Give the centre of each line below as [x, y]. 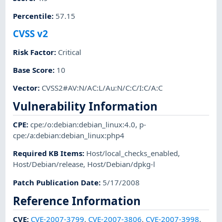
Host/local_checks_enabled [132, 153]
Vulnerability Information [85, 107]
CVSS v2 [31, 34]
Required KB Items [48, 153]
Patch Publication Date [56, 182]
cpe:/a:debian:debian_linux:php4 [69, 136]
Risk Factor [34, 52]
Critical [70, 52]
